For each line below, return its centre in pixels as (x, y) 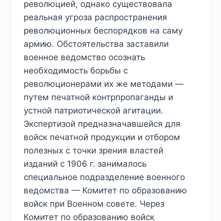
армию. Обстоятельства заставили (96, 44)
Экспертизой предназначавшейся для (102, 124)
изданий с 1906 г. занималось (85, 164)
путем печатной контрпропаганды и (98, 97)
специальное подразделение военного (104, 177)
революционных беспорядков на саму (103, 30)
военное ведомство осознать (84, 57)
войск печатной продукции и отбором (102, 137)
